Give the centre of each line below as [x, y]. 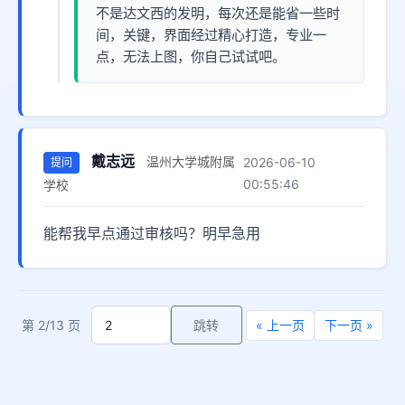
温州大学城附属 [191, 161]
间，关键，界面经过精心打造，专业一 [211, 35]
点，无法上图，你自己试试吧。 [191, 57]
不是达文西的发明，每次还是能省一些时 [218, 13]
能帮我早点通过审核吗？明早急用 [152, 234]
